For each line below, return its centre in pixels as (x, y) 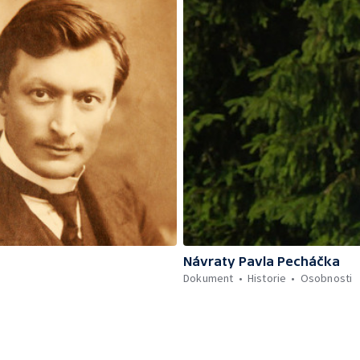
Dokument (209, 278)
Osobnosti (326, 278)
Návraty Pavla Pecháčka (262, 261)
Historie (267, 278)
